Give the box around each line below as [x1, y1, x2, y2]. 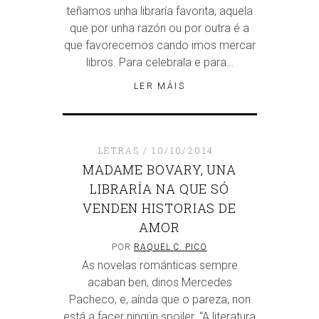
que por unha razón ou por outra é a [70, 21, 249, 36]
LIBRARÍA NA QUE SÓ [89, 180, 230, 198]
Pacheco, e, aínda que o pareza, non [68, 293, 251, 307]
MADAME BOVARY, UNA [82, 161, 237, 179]
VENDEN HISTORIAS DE [82, 199, 237, 217]
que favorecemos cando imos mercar [63, 38, 256, 53]
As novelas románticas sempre [81, 258, 238, 273]
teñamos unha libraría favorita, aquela [66, 4, 253, 19]
